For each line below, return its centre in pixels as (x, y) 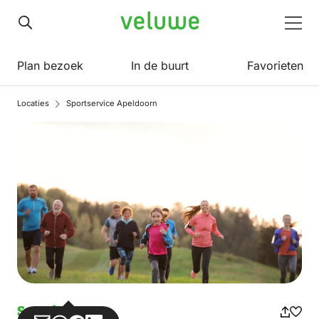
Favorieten (275, 66)
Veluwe (139, 22)
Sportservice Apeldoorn (112, 103)
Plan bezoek (50, 66)
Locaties (33, 103)
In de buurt (159, 66)
